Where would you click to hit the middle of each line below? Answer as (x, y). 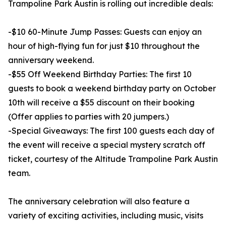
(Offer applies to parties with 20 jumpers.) (89, 117)
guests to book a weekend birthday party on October (112, 89)
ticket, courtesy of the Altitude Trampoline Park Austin (113, 159)
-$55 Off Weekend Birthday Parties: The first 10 (100, 74)
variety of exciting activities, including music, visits (106, 216)
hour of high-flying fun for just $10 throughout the (104, 46)
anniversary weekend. (51, 60)
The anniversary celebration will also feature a (99, 202)
